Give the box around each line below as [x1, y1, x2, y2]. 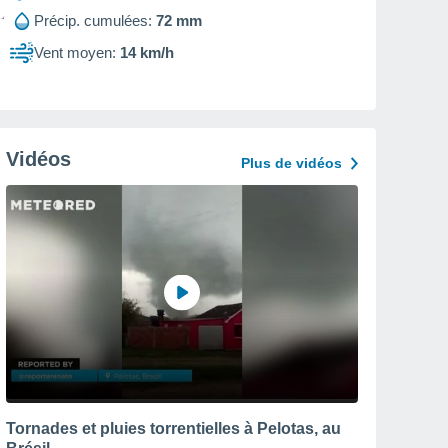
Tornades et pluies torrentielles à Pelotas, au [6, 419, 341, 437]
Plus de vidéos [241, 155, 342, 171]
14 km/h [120, 44, 174, 61]
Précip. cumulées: [34, 12, 152, 29]
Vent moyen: [34, 44, 116, 61]
